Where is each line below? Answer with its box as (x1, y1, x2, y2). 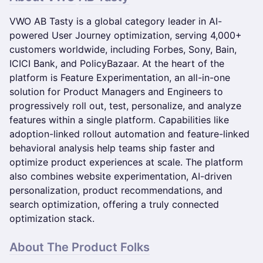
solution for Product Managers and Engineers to (9, 86, 223, 97)
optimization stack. (9, 213, 95, 224)
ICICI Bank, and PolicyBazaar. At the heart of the (9, 58, 224, 69)
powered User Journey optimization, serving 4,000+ (9, 29, 242, 41)
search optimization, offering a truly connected (9, 198, 219, 210)
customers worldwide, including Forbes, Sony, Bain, (9, 43, 237, 55)
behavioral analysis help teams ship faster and (9, 142, 215, 154)
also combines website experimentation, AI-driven (9, 170, 232, 182)
